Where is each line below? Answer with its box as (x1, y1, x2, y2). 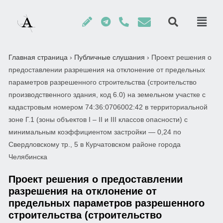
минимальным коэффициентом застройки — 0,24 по (8, 128, 181, 136)
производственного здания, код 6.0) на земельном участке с (8, 91, 206, 99)
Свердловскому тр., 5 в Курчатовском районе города (8, 140, 181, 148)
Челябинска (8, 153, 47, 161)
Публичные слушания (74, 53, 145, 61)
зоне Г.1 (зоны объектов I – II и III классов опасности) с (8, 115, 188, 123)
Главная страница (8, 53, 68, 61)
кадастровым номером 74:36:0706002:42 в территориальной (8, 103, 208, 111)
